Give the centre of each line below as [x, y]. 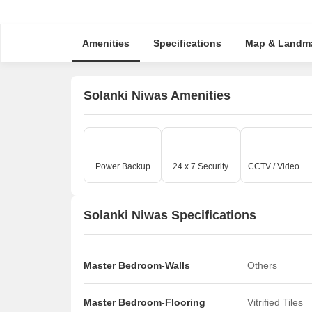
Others [262, 265]
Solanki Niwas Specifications [170, 215]
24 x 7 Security [201, 166]
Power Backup [123, 166]
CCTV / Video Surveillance [305, 166]
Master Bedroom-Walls [137, 265]
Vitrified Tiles [275, 302]
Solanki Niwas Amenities [157, 95]
